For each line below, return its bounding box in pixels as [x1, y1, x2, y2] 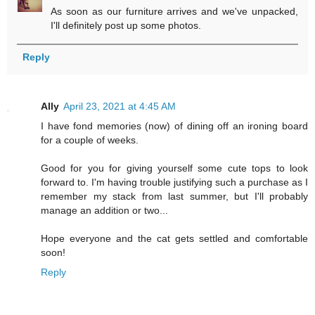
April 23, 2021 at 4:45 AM [63, 101, 176, 112]
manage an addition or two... [41, 205, 168, 217]
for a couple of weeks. [41, 134, 139, 146]
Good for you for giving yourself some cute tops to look [41, 162, 308, 174]
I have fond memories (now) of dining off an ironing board [41, 120, 308, 132]
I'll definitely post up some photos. [51, 20, 202, 32]
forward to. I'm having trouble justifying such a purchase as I [41, 176, 308, 188]
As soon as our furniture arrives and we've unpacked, [51, 6, 298, 18]
